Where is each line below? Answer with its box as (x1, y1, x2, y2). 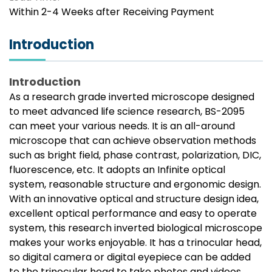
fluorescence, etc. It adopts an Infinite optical (9, 163, 225, 177)
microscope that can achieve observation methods (9, 134, 256, 148)
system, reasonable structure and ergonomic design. (9, 177, 261, 192)
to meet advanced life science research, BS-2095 (9, 104, 245, 119)
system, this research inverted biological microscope (9, 221, 262, 236)
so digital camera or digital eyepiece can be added (9, 250, 251, 265)
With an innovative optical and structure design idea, (9, 192, 259, 206)
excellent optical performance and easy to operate (9, 206, 257, 221)
